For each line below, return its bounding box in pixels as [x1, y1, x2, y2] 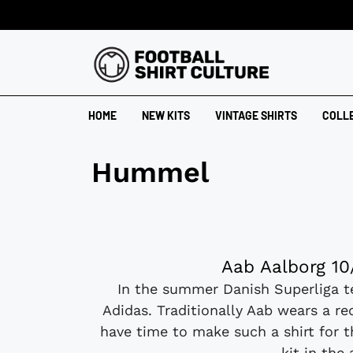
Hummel [91, 155, 209, 189]
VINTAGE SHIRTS [215, 109, 297, 123]
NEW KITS [142, 109, 190, 123]
